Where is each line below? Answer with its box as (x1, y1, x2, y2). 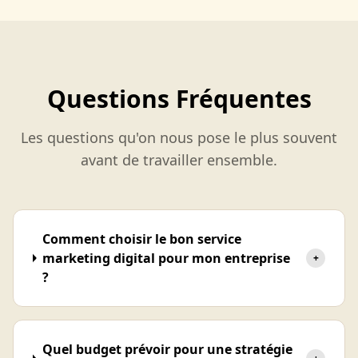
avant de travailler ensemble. (81, 150, 277, 169)
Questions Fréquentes (46, 82, 312, 115)
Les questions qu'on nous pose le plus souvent (21, 128, 337, 147)
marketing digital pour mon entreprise (42, 249, 291, 267)
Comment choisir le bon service (42, 230, 242, 248)
